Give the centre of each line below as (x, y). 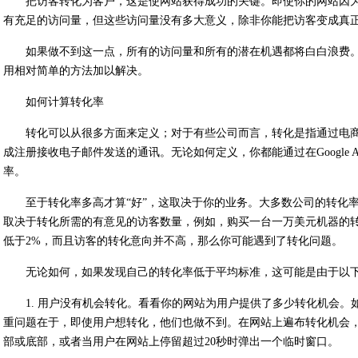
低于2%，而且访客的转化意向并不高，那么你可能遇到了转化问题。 (173, 241)
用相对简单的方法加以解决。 (76, 71)
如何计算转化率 (65, 102)
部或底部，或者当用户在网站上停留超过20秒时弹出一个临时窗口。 (171, 342)
